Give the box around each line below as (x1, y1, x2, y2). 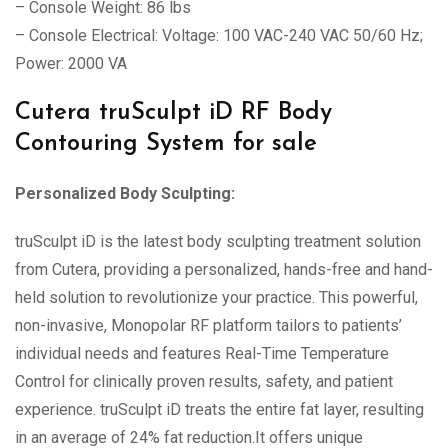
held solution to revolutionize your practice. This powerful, (15, 288, 418, 308)
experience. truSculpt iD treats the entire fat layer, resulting (15, 400, 424, 420)
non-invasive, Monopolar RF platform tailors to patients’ (15, 316, 402, 336)
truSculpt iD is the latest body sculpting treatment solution (15, 232, 421, 252)
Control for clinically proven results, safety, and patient (15, 372, 393, 392)
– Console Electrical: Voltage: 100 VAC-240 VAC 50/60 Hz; (15, 26, 423, 46)
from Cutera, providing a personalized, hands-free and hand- (15, 260, 433, 280)
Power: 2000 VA (15, 54, 127, 74)
